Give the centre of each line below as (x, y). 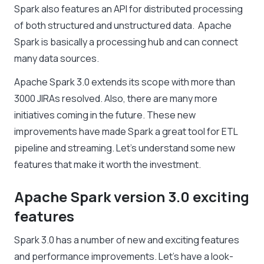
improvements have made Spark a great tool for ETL (126, 132)
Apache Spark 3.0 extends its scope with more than (125, 82)
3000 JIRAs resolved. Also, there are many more (116, 99)
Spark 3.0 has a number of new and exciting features (127, 240)
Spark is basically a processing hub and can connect (126, 42)
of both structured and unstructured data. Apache (123, 26)
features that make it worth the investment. (108, 165)
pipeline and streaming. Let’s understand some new (125, 148)
